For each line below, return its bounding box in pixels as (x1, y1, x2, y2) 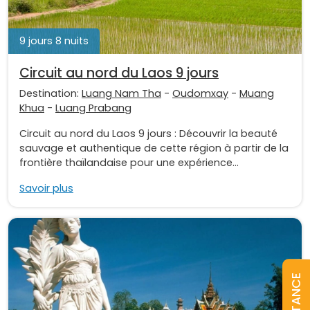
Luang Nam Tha (82, 86, 161, 101)
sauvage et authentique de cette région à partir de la (19, 141, 289, 156)
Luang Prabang (55, 101, 131, 116)
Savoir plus (19, 181, 73, 196)
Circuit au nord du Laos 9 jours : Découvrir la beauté (19, 127, 277, 141)
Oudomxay (172, 86, 228, 101)
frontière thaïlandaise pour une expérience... (19, 156, 239, 170)
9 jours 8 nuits (19, 34, 89, 48)
